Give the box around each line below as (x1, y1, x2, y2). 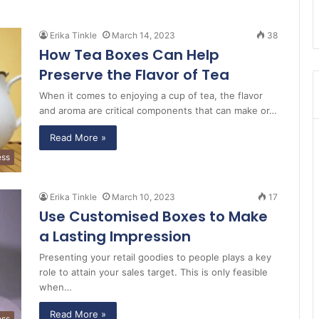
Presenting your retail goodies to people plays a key (39, 251, 271, 263)
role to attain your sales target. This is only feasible (39, 266, 268, 278)
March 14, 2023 (112, 30, 175, 41)
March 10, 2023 (112, 192, 175, 203)
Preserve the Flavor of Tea (39, 65, 229, 85)
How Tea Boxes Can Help (39, 45, 219, 65)
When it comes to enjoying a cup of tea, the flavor (39, 90, 263, 101)
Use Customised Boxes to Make (39, 206, 268, 227)
